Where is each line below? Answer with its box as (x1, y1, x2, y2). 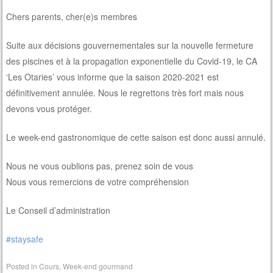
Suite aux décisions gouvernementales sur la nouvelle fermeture (6, 39, 254, 52)
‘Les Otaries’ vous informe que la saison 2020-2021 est (6, 71, 219, 83)
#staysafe (6, 233, 44, 246)
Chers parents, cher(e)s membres (6, 10, 138, 23)
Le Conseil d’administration (6, 204, 111, 217)
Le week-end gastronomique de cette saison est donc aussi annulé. (6, 131, 266, 144)
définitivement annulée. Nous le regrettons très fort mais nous (6, 87, 244, 99)
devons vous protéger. (6, 102, 93, 115)
